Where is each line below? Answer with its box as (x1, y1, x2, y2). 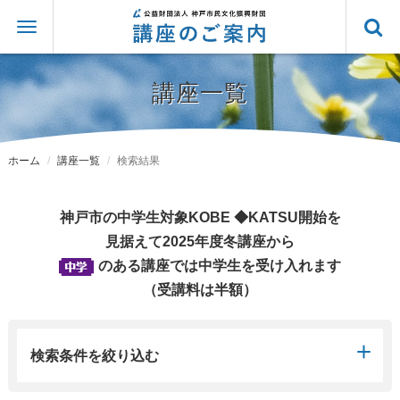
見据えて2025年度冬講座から (105, 234, 295, 249)
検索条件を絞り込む (29, 348, 159, 363)
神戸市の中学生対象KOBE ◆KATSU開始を (59, 210, 341, 225)
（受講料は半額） (143, 282, 257, 297)
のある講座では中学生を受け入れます (98, 258, 341, 273)
